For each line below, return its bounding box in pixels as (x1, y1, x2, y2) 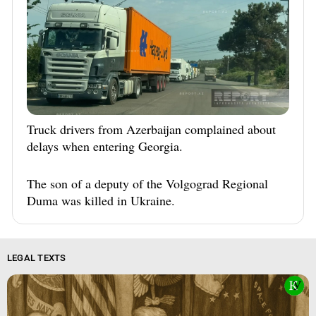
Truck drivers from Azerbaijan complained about (27, 121, 276, 138)
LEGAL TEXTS (6, 253, 66, 264)
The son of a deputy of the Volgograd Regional (27, 175, 268, 193)
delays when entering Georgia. (27, 138, 183, 155)
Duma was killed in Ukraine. (27, 192, 175, 209)
